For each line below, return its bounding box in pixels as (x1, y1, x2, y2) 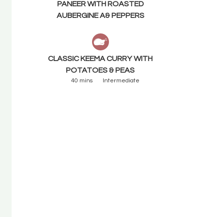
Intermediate (103, 77, 140, 84)
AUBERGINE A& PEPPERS (56, 11, 144, 19)
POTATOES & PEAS (66, 66, 135, 74)
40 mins (71, 77, 93, 84)
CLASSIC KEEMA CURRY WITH (48, 54, 153, 62)
